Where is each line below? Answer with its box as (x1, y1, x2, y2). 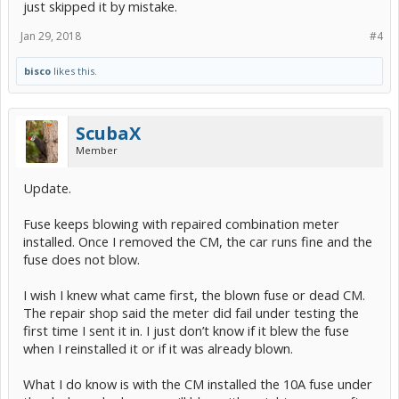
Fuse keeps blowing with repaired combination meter (23, 215, 339, 233)
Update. (23, 179, 71, 198)
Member (76, 143, 118, 158)
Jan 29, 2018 (20, 28, 81, 45)
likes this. (51, 64, 97, 78)
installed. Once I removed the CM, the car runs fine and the (23, 232, 372, 251)
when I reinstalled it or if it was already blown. (23, 339, 293, 358)
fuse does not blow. (23, 250, 140, 269)
